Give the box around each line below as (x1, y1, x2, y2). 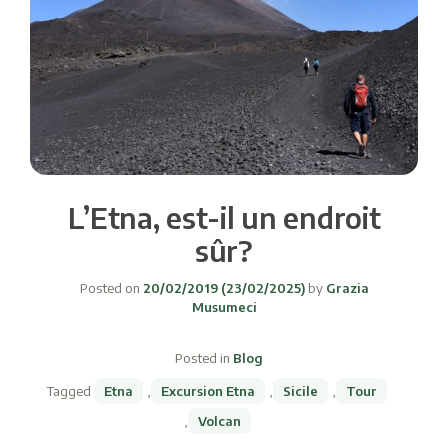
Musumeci (191, 298, 257, 315)
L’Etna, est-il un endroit (67, 198, 381, 235)
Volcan (197, 412, 241, 429)
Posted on (79, 279, 143, 296)
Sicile (283, 382, 318, 399)
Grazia (322, 279, 369, 296)
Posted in (175, 349, 233, 366)
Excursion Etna (161, 382, 255, 399)
